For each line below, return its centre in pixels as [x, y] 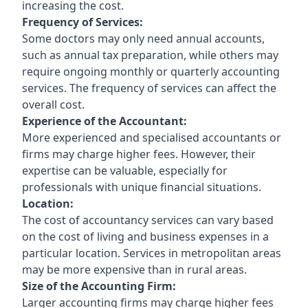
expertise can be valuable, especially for [125, 170]
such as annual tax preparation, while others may [150, 55]
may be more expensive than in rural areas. [134, 269]
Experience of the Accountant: [104, 121]
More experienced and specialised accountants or [152, 137]
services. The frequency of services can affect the [149, 88]
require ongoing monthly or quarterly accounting [151, 71]
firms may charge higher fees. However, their [139, 154]
